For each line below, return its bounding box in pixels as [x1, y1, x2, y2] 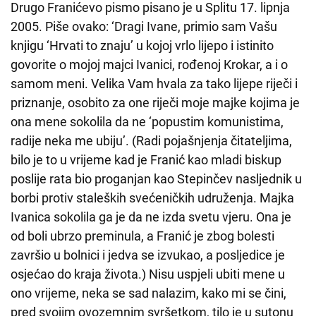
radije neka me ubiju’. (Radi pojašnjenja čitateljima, [11, 133, 292, 149]
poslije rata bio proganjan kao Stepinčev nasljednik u [11, 171, 302, 187]
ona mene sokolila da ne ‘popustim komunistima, [11, 114, 284, 130]
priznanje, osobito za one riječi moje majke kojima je [11, 95, 300, 111]
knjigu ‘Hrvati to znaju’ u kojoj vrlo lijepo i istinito [11, 38, 274, 54]
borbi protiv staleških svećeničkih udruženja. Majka [11, 190, 294, 206]
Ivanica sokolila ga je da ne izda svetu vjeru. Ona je [11, 209, 291, 225]
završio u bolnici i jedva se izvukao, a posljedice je [11, 248, 285, 263]
